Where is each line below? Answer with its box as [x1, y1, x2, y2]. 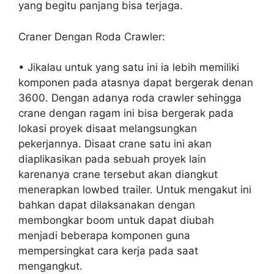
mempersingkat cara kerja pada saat [18, 245, 198, 257]
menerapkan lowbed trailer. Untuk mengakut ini [18, 183, 251, 196]
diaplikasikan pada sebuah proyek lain [18, 153, 206, 166]
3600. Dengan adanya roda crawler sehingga [18, 92, 242, 105]
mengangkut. [18, 260, 83, 273]
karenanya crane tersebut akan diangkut [18, 168, 218, 181]
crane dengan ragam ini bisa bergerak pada [18, 107, 234, 120]
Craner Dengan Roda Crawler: [18, 30, 165, 43]
